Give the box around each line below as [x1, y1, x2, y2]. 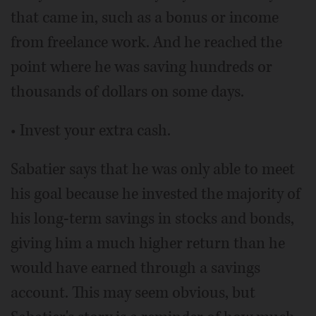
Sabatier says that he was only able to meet [11, 158, 295, 180]
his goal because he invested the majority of [11, 183, 300, 205]
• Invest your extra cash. [11, 119, 171, 141]
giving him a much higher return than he [11, 232, 285, 254]
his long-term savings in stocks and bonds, [11, 207, 294, 229]
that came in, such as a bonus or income [11, 6, 279, 28]
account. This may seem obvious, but [11, 281, 255, 303]
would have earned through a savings [11, 257, 260, 279]
